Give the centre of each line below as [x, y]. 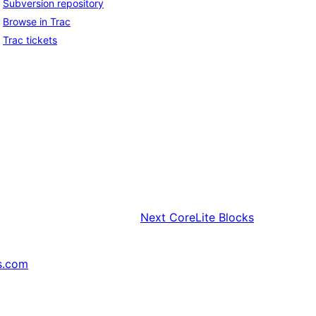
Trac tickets [30, 40]
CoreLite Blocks [212, 217]
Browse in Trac [37, 22]
